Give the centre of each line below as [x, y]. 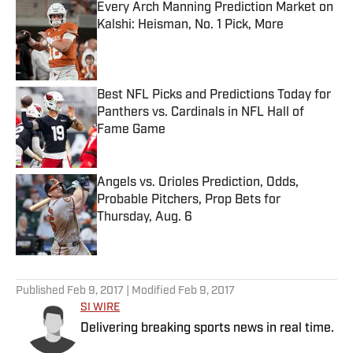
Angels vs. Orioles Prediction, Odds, [198, 183]
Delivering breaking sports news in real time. [209, 329]
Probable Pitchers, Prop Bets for [189, 201]
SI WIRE [100, 308]
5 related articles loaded [72, 268]
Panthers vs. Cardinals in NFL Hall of [201, 113]
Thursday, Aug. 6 [145, 218]
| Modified [151, 292]
